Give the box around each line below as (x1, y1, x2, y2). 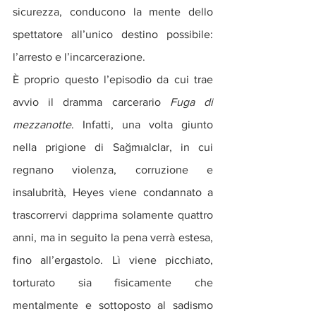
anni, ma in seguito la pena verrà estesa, (13, 231, 213, 244)
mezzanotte (13, 119, 71, 131)
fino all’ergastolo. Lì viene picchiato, (13, 254, 213, 267)
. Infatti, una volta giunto (71, 119, 213, 131)
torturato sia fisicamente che (13, 276, 213, 289)
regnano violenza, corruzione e (13, 164, 213, 176)
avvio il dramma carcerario (13, 96, 170, 109)
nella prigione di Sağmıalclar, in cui (13, 141, 213, 154)
